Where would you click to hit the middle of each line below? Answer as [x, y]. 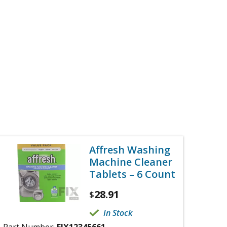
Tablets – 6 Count [132, 174]
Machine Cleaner [131, 162]
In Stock [118, 213]
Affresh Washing [130, 150]
